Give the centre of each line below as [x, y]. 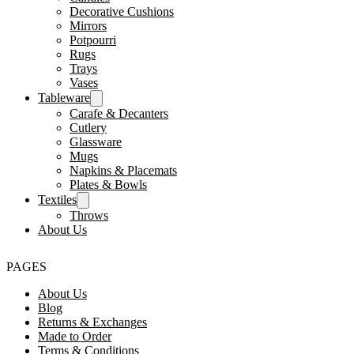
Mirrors [88, 25]
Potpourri [93, 40]
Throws [89, 215]
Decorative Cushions [122, 11]
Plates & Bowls [108, 184]
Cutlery [88, 127]
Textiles [57, 199]
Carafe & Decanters [119, 113]
